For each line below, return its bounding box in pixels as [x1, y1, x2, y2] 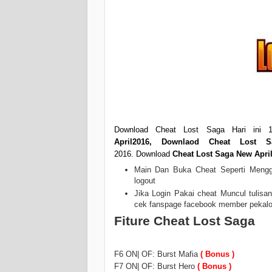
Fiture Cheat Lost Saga [114, 214, 255, 228]
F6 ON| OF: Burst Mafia [114, 249, 200, 259]
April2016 [114, 137, 149, 147]
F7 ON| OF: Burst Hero [114, 261, 197, 271]
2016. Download [114, 149, 172, 159]
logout [134, 175, 155, 185]
